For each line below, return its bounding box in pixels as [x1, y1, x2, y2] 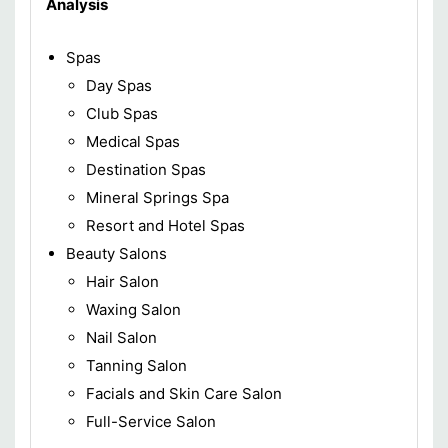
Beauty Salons [66, 243, 167, 263]
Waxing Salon [86, 299, 181, 319]
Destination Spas [86, 159, 206, 179]
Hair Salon [86, 271, 159, 291]
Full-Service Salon [86, 411, 216, 431]
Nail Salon [86, 327, 157, 347]
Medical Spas [86, 131, 180, 151]
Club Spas [86, 103, 158, 123]
